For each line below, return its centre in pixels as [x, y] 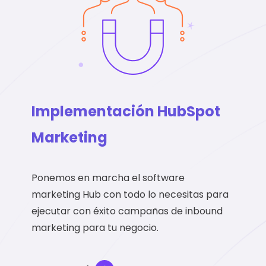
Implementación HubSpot [126, 112]
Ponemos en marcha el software [108, 178]
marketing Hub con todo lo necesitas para [130, 195]
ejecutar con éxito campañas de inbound [127, 211]
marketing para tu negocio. [95, 228]
